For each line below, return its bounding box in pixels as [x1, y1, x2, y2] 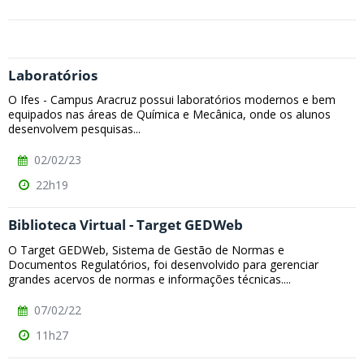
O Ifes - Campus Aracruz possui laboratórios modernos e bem [8, 92, 336, 108]
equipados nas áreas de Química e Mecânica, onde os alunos [8, 106, 331, 123]
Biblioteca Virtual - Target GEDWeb [8, 215, 243, 235]
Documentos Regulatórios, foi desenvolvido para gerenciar [8, 256, 318, 272]
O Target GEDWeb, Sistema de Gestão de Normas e [8, 241, 284, 258]
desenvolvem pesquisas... [8, 121, 141, 137]
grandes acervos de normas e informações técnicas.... [8, 271, 291, 287]
